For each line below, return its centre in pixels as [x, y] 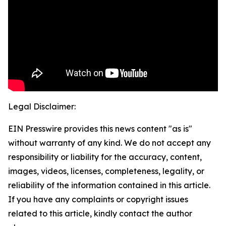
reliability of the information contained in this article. [109, 185]
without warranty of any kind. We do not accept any [109, 143]
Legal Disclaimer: [42, 107]
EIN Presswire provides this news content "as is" [100, 129]
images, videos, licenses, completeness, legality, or [106, 171]
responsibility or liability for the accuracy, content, [105, 157]
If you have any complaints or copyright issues [98, 200]
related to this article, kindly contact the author [100, 214]
